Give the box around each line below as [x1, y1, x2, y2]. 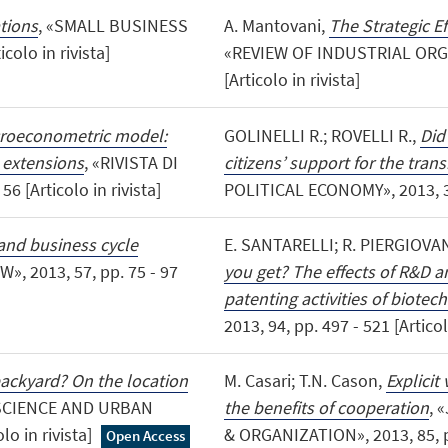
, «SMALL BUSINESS [37, 14, 188, 38]
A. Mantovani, [223, 14, 329, 38]
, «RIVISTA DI [83, 150, 178, 174]
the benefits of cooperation [223, 395, 429, 419]
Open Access [106, 425, 186, 445]
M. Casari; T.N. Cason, [223, 368, 386, 392]
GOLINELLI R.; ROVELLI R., [223, 123, 420, 147]
